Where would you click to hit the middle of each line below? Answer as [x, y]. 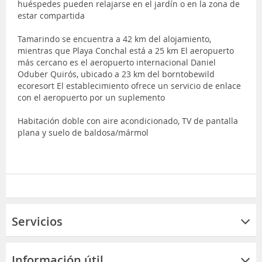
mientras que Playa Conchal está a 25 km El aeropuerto [126, 50]
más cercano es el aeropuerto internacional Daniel [117, 62]
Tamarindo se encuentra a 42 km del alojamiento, [114, 39]
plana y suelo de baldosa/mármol [83, 132]
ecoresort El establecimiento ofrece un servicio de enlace [129, 85]
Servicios [37, 221]
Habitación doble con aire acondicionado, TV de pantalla [128, 120]
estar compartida [51, 15]
